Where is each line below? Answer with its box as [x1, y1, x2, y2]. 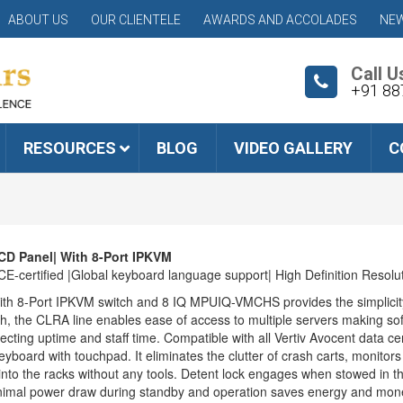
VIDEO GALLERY [234, 139, 353, 157]
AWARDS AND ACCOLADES [203, 13, 357, 27]
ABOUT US [8, 13, 68, 27]
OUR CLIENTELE [91, 13, 181, 27]
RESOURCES [23, 139, 116, 157]
